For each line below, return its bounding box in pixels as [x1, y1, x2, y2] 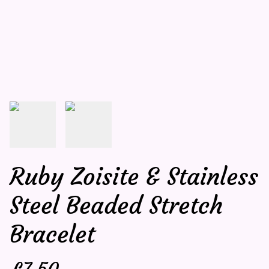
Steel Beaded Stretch [10, 190, 223, 220]
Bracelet [10, 219, 95, 249]
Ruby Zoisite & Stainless [10, 162, 258, 192]
